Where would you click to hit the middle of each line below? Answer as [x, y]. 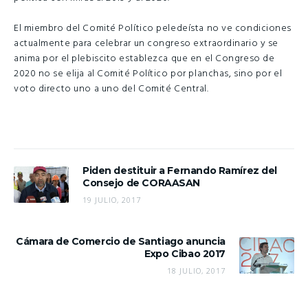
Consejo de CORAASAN [142, 183]
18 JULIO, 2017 [196, 270]
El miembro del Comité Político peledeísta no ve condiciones [153, 29]
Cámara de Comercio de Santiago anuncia [120, 241]
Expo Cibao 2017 [185, 253]
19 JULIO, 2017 [112, 199]
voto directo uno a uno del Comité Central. [111, 89]
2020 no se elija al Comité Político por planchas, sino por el [148, 74]
